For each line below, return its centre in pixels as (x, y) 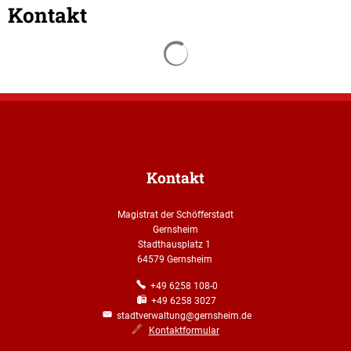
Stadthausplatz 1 (175, 244)
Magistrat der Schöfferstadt (175, 215)
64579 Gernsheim (175, 259)
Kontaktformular (184, 331)
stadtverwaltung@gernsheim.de (184, 316)
